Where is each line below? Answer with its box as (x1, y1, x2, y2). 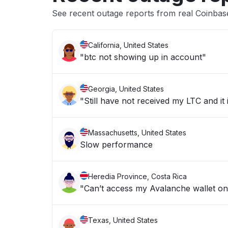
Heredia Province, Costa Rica (88, 172, 187, 181)
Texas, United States (88, 216, 158, 224)
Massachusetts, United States (88, 128, 186, 137)
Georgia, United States (88, 84, 164, 93)
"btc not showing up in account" (80, 52, 206, 62)
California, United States (88, 41, 168, 49)
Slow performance (80, 139, 153, 150)
